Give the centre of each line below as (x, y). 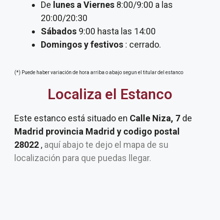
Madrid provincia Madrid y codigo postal (97, 131)
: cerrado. (142, 44)
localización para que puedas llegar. (85, 158)
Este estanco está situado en (72, 118)
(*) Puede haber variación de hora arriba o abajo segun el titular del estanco (99, 72)
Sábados (59, 31)
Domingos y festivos (82, 44)
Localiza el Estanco (110, 94)
